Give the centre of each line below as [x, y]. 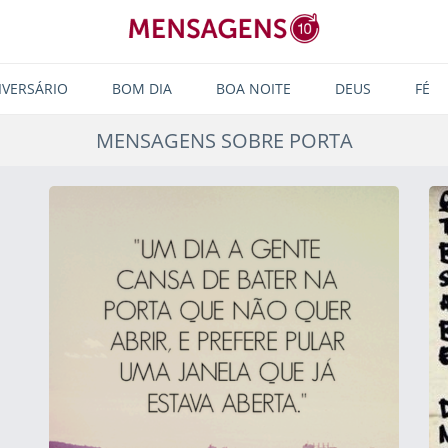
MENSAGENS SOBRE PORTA [224, 140]
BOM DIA [141, 88]
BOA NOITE [253, 88]
